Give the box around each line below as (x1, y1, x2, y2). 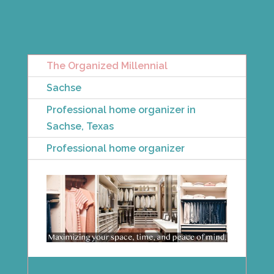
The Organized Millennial (46, 60, 168, 72)
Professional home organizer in (46, 104, 196, 116)
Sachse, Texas (46, 120, 114, 133)
